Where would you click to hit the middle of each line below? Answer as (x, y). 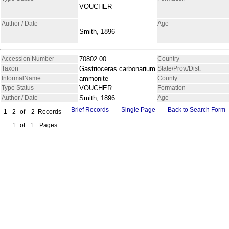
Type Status (18, 88)
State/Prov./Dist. (179, 68)
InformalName (21, 78)
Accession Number (28, 59)
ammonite (94, 78)
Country (168, 59)
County (167, 78)
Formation (171, 88)
